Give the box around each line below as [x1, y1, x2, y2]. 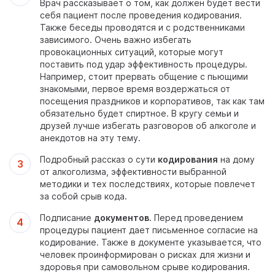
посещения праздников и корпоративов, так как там [40, 96, 265, 106]
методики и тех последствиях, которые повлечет [40, 179, 255, 189]
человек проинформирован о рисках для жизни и [40, 249, 250, 260]
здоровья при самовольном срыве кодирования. [40, 261, 250, 272]
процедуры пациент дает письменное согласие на [40, 225, 258, 235]
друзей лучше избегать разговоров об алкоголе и [40, 120, 256, 131]
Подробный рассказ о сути [40, 154, 158, 165]
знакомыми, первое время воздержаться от [40, 83, 230, 94]
